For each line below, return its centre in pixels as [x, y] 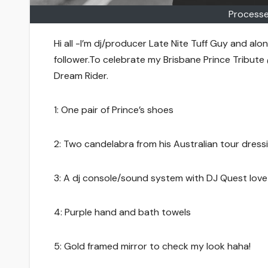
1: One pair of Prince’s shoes [114, 110]
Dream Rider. [81, 76]
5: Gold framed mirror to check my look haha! [152, 246]
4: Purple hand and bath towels [122, 212]
